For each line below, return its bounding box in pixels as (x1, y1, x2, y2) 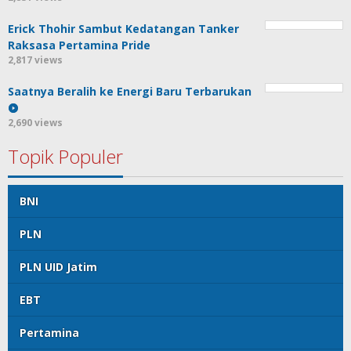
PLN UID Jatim (20, 259, 97, 274)
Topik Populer (8, 143, 123, 169)
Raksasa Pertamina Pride (8, 37, 150, 52)
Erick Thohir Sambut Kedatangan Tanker (8, 20, 239, 36)
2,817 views (8, 52, 63, 67)
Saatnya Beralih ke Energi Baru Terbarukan (8, 83, 251, 99)
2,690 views (8, 115, 63, 129)
